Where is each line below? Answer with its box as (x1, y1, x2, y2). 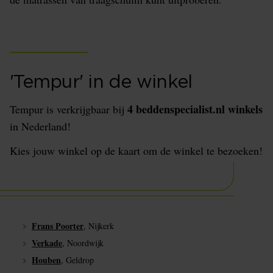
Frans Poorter (32, 219, 83, 233)
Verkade (32, 236, 62, 250)
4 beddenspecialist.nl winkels (127, 101, 263, 118)
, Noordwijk (62, 237, 104, 249)
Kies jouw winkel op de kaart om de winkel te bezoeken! (10, 143, 263, 158)
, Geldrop (61, 254, 94, 266)
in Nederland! (10, 119, 71, 134)
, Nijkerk (83, 220, 114, 232)
